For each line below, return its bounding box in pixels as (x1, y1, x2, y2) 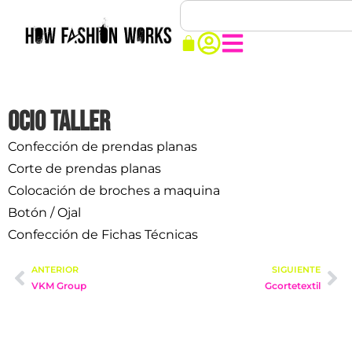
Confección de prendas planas (8, 139, 197, 154)
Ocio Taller (8, 105, 110, 139)
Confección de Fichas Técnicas (8, 227, 198, 242)
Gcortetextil (265, 280, 321, 291)
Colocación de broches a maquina (8, 183, 220, 198)
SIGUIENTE (272, 264, 321, 275)
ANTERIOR (31, 264, 79, 275)
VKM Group (31, 280, 86, 291)
